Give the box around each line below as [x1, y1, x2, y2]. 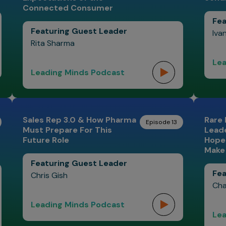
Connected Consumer [22, 3, 113, 13]
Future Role [22, 135, 69, 145]
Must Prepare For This [22, 125, 112, 135]
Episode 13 [145, 118, 177, 126]
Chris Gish [30, 170, 68, 181]
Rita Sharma [30, 38, 75, 48]
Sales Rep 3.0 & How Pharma [22, 115, 136, 125]
